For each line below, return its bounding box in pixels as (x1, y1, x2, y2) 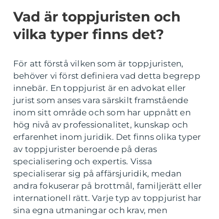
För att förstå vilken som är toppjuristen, (13, 59, 184, 69)
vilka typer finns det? (13, 26, 164, 43)
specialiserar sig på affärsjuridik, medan (13, 169, 182, 179)
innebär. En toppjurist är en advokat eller (13, 83, 186, 93)
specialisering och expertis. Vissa (13, 156, 152, 167)
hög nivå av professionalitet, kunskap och (13, 120, 188, 130)
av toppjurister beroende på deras (13, 144, 157, 154)
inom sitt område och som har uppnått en (13, 108, 191, 118)
